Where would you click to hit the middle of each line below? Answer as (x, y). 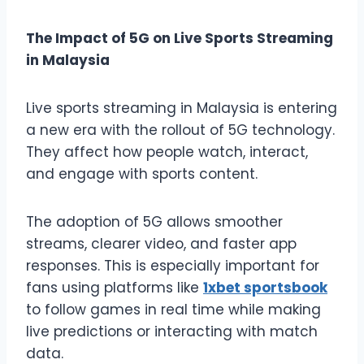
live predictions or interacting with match (172, 331)
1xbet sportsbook (265, 287)
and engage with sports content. (142, 173)
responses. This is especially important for (173, 265)
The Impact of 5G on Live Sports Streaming (180, 38)
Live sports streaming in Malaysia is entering (182, 108)
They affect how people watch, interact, (167, 152)
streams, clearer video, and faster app (161, 243)
